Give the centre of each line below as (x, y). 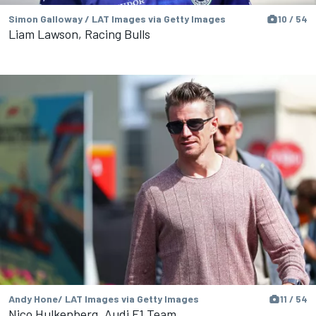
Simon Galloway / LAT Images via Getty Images (117, 18)
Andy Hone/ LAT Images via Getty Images (104, 299)
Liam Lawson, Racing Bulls (79, 34)
